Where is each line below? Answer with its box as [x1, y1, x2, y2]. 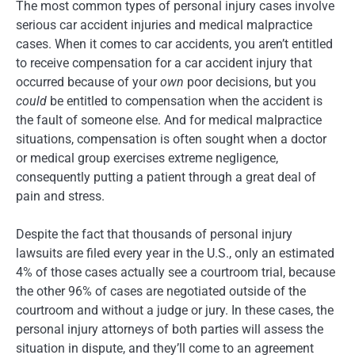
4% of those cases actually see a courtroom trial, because [16, 265, 335, 281]
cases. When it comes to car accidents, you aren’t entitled [16, 36, 333, 52]
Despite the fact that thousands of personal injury [16, 227, 292, 242]
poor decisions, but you [184, 74, 316, 90]
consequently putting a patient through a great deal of [16, 170, 316, 185]
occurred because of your [16, 74, 160, 90]
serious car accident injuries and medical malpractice [16, 17, 312, 33]
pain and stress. [16, 189, 105, 204]
